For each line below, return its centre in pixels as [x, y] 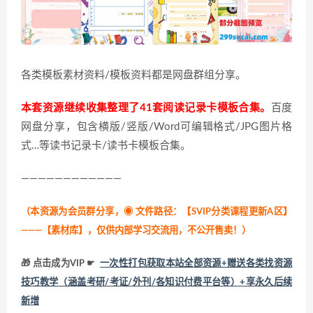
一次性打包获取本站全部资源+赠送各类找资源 [196, 264]
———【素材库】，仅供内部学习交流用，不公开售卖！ [131, 231]
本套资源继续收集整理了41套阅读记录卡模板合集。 [146, 108]
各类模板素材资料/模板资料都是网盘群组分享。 [133, 75]
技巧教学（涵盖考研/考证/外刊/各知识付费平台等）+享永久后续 [156, 283]
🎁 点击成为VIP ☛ [58, 264]
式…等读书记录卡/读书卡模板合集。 [106, 146]
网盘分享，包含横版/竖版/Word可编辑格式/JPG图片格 [156, 127]
